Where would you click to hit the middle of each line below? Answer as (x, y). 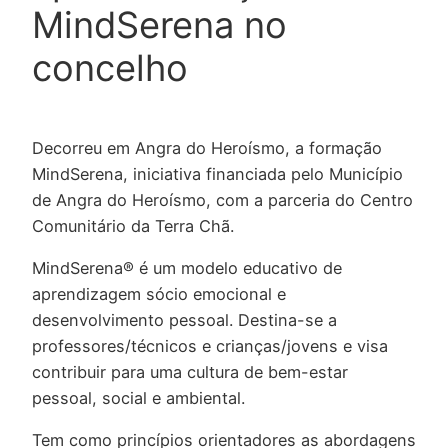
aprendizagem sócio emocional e (159, 293)
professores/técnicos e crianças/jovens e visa (210, 345)
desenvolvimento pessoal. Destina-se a (184, 319)
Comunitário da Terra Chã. (133, 225)
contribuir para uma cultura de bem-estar (190, 371)
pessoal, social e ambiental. (138, 397)
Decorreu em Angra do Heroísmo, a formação (207, 147)
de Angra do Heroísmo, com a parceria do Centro (222, 199)
